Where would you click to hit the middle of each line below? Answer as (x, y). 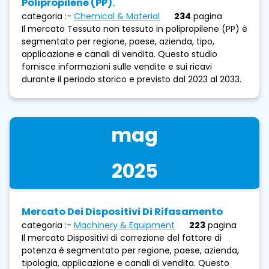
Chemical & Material (117, 16)
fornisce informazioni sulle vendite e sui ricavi (117, 66)
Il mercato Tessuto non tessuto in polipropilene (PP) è (134, 29)
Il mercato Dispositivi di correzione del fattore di (122, 237)
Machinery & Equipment (124, 225)
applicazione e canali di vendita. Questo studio (119, 54)
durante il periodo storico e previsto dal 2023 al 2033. (131, 79)
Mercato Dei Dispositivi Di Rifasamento (122, 211)
